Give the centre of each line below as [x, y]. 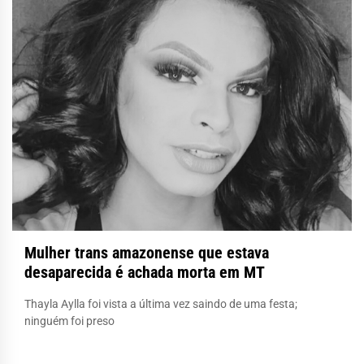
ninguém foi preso [69, 321]
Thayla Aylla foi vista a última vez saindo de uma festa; [161, 303]
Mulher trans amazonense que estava [147, 252]
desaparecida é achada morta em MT [145, 272]
